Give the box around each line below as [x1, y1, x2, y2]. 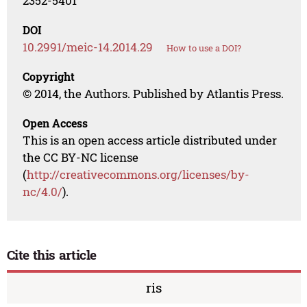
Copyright [23, 69, 75, 84]
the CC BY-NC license [23, 149, 139, 166]
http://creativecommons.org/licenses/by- [27, 167, 250, 183]
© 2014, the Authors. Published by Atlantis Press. [23, 86, 284, 102]
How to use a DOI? [167, 42, 242, 55]
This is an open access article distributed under [23, 132, 278, 149]
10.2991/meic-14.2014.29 [23, 39, 153, 56]
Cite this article [6, 246, 97, 264]
